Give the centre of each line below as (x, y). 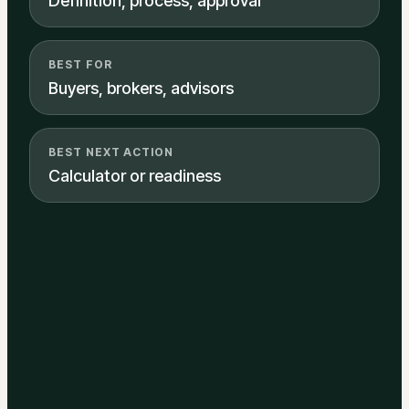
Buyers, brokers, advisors (141, 89)
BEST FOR (80, 65)
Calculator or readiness (135, 176)
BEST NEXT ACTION (111, 152)
